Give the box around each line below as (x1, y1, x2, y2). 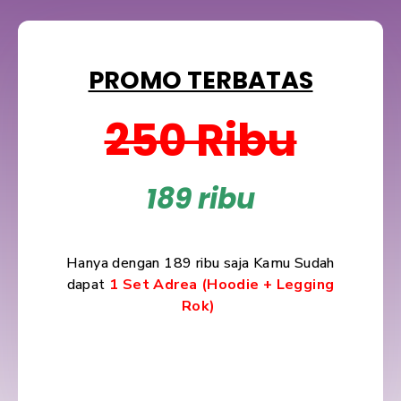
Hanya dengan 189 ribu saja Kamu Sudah (66, 253, 335, 274)
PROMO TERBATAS (88, 64, 313, 98)
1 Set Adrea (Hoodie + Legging (105, 275, 335, 295)
